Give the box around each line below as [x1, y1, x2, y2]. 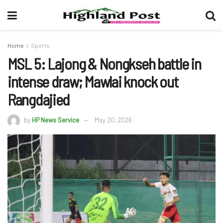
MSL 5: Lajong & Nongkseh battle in [7, 54, 201, 73]
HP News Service [32, 115, 79, 124]
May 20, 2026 [95, 115, 132, 124]
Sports [31, 42, 50, 49]
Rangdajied [7, 90, 70, 109]
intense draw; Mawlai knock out [7, 72, 178, 91]
